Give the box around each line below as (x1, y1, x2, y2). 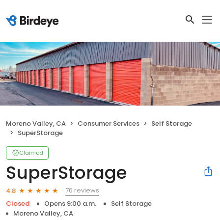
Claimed (19, 149, 43, 157)
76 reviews (65, 186, 99, 195)
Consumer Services (78, 119, 139, 129)
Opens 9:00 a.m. (44, 199, 96, 209)
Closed (6, 199, 29, 209)
